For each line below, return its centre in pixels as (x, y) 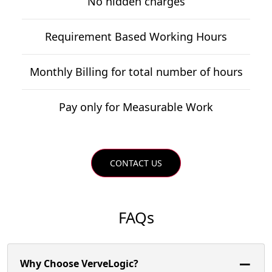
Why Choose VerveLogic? (79, 264)
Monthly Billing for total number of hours (136, 72)
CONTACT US (136, 163)
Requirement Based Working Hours (136, 37)
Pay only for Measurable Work (136, 107)
